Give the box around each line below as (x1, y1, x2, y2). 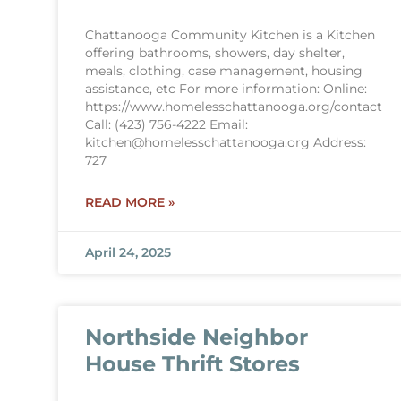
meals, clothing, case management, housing (84, 64, 363, 78)
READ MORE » (84, 194, 175, 210)
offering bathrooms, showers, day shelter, (84, 46, 345, 60)
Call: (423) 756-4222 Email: (84, 117, 248, 132)
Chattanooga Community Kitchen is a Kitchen (84, 28, 375, 42)
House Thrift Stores (84, 351, 300, 377)
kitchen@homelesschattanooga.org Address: (84, 135, 366, 149)
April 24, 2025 (84, 245, 171, 260)
